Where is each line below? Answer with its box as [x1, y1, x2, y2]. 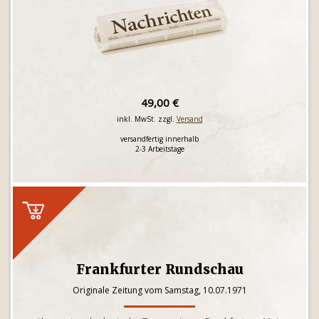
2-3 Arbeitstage [135, 144, 184, 154]
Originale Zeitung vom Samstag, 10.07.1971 [72, 284, 247, 296]
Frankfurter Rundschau [75, 261, 244, 278]
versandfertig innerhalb [120, 134, 199, 144]
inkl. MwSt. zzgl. [116, 114, 177, 124]
